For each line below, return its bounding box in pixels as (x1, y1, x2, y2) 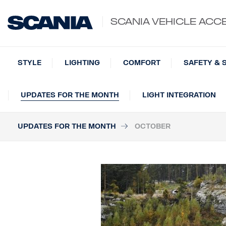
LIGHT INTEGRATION (142, 91, 216, 99)
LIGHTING (65, 59, 100, 67)
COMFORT (123, 59, 160, 67)
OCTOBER (135, 122, 171, 131)
